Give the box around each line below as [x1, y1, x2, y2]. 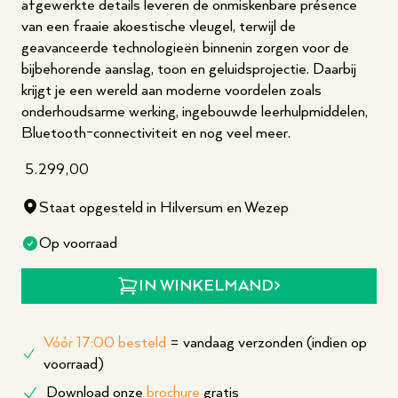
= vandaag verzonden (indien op [166, 334, 368, 352]
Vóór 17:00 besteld [44, 334, 167, 352]
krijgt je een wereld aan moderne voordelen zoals [21, 82, 322, 99]
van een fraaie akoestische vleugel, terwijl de [21, 18, 296, 36]
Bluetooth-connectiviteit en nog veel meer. [21, 124, 291, 142]
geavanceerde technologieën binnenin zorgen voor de [21, 39, 349, 57]
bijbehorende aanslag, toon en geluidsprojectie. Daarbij [21, 60, 356, 78]
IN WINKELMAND [139, 277, 274, 295]
